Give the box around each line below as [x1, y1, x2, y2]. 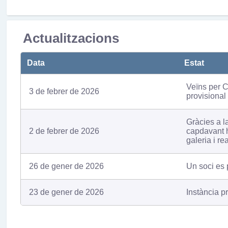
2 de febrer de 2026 [28, 126, 99, 135]
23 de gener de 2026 [28, 187, 104, 196]
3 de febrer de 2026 [28, 87, 99, 96]
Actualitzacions [22, 31, 119, 45]
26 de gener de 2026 [28, 161, 104, 170]
